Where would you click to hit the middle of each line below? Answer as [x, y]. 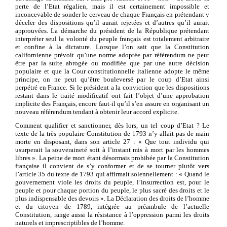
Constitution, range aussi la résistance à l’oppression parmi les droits [112, 214]
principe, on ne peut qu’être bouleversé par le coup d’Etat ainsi [112, 79]
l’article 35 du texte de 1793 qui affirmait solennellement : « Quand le [112, 174]
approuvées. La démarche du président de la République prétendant [112, 30]
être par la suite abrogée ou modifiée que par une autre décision [112, 63]
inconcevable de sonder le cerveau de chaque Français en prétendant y [112, 14]
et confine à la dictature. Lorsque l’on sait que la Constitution [112, 47]
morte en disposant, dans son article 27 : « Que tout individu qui [112, 141]
